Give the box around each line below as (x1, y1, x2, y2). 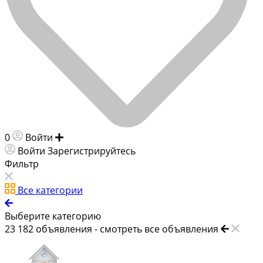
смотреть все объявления (100, 222, 218, 235)
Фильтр (5, 157, 39, 170)
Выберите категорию (5, 209, 101, 222)
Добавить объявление (66, 130, 168, 144)
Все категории (18, 183, 83, 197)
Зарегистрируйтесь (48, 144, 136, 157)
